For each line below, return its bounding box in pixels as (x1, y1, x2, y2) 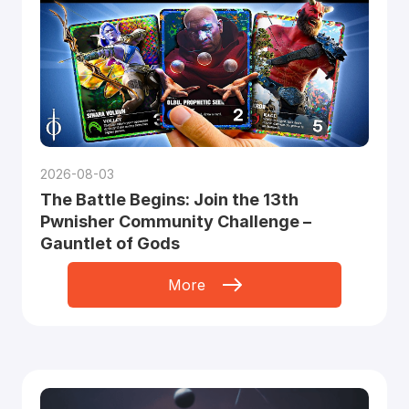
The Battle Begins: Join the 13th (39, 190, 299, 210)
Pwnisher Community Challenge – (39, 212, 311, 232)
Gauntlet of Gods (39, 234, 180, 254)
